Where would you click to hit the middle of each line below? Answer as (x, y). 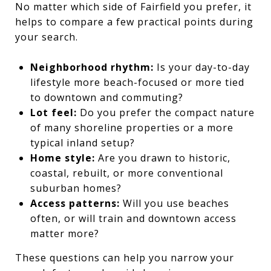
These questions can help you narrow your (125, 257)
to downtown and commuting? (106, 97)
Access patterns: (75, 203)
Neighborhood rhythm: (92, 67)
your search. (47, 37)
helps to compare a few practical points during (134, 21)
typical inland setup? (82, 142)
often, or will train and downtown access (133, 218)
